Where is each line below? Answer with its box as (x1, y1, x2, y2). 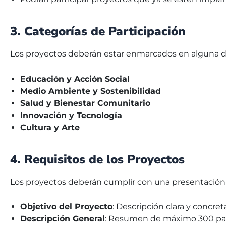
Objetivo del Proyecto (20, 202, 112, 212)
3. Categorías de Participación (10, 23, 186, 39)
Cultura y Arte (20, 122, 80, 132)
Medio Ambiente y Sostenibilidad (20, 86, 161, 96)
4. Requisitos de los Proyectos (10, 151, 185, 167)
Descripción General (20, 214, 105, 224)
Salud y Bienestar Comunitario (20, 98, 150, 108)
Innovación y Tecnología (20, 110, 122, 120)
